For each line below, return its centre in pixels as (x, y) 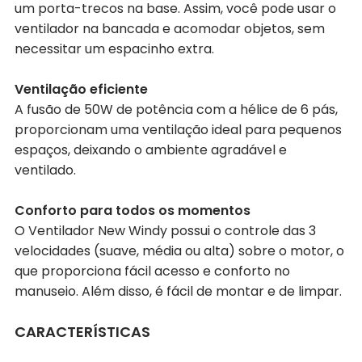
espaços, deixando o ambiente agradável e (151, 149)
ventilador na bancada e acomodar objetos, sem (170, 28)
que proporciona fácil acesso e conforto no (152, 271)
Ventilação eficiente (81, 89)
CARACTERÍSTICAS (82, 331)
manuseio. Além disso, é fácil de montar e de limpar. (178, 291)
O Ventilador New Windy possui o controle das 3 (165, 230)
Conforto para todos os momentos (133, 210)
